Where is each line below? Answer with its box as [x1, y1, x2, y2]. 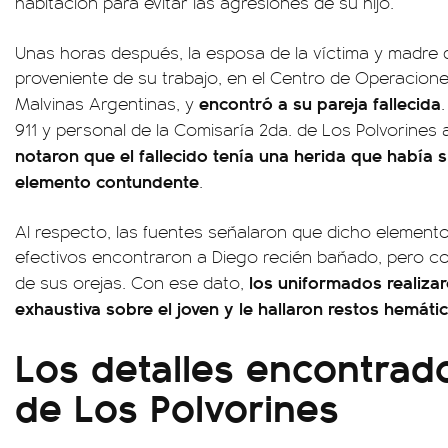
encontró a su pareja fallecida [199, 90, 441, 115]
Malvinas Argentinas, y [15, 91, 199, 115]
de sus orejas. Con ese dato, [15, 270, 249, 294]
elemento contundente [15, 168, 199, 193]
